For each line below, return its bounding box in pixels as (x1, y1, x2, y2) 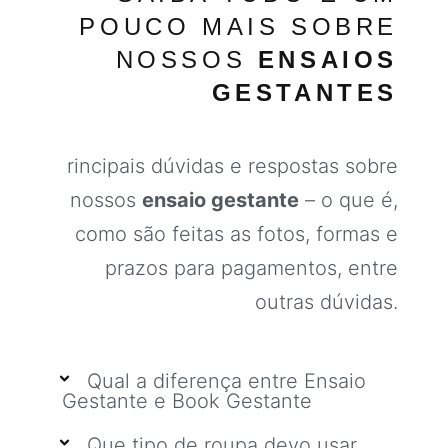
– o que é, (299, 188, 398, 212)
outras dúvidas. (255, 290, 398, 314)
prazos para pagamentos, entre (105, 256, 398, 280)
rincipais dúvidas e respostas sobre (67, 154, 398, 178)
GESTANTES (211, 79, 398, 106)
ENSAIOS (257, 46, 398, 73)
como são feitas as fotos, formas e (75, 222, 398, 246)
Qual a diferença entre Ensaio (87, 369, 366, 393)
